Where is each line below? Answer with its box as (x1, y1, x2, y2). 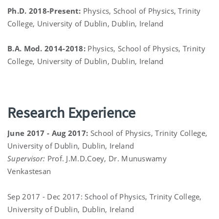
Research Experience (7, 103, 136, 122)
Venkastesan (7, 166, 51, 176)
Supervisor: (7, 153, 45, 163)
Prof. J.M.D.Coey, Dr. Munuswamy (45, 153, 167, 163)
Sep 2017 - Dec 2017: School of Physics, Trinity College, (7, 191, 202, 201)
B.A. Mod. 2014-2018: (7, 43, 88, 53)
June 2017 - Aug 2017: (7, 128, 90, 138)
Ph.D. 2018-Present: (7, 5, 81, 16)
